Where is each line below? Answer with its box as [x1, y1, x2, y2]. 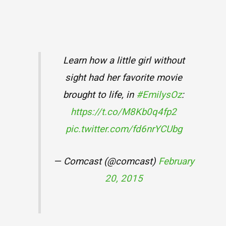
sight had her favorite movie [65, 72, 183, 83]
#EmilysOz [136, 89, 182, 100]
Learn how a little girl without [63, 54, 185, 66]
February [158, 155, 194, 167]
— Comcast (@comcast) [53, 155, 158, 167]
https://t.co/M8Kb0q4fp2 [71, 106, 177, 118]
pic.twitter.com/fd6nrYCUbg [65, 123, 182, 135]
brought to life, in [63, 89, 137, 100]
